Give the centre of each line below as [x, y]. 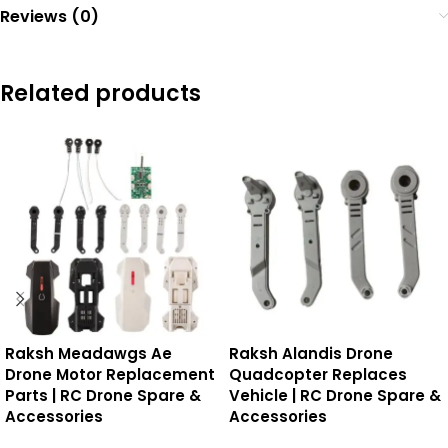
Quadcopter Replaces [318, 374]
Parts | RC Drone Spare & [103, 395]
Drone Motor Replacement [110, 374]
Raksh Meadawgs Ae [88, 353]
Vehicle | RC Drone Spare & [335, 395]
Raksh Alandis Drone [311, 353]
